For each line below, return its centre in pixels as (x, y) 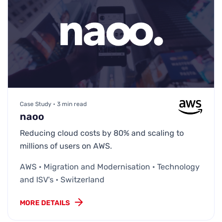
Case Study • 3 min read (53, 104)
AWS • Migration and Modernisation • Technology (110, 167)
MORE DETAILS (45, 203)
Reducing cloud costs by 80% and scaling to (102, 133)
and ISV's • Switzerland (62, 180)
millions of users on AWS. (66, 146)
